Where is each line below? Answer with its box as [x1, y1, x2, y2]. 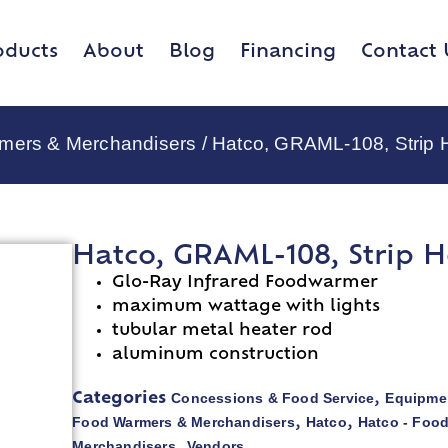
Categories [72, 391, 167, 408]
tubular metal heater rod [112, 323, 334, 340]
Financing [240, 42, 336, 62]
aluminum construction [112, 347, 320, 364]
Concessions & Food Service [171, 390, 375, 407]
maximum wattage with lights [112, 299, 381, 316]
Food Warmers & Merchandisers [72, 414, 295, 431]
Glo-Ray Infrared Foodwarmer [112, 275, 379, 292]
